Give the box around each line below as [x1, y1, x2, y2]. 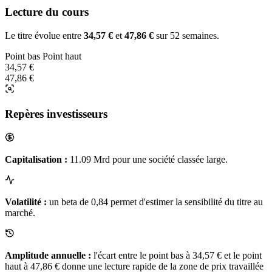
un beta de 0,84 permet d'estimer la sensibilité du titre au [47, 196, 263, 207]
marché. [5, 207, 35, 218]
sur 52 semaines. [154, 30, 219, 41]
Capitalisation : [5, 154, 67, 165]
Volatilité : [5, 196, 47, 207]
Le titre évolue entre [5, 30, 84, 41]
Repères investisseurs [5, 107, 107, 120]
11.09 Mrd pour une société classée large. [67, 154, 228, 165]
